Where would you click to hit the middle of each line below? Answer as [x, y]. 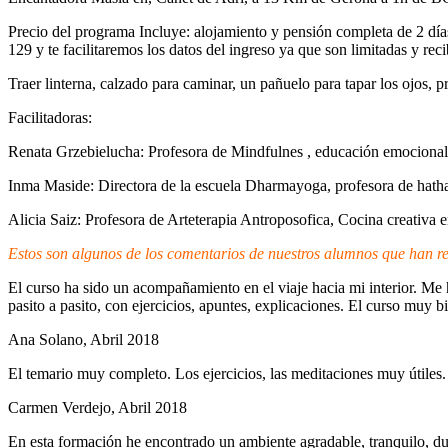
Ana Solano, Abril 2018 [83, 340]
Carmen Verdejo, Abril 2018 [97, 408]
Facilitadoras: [50, 118]
